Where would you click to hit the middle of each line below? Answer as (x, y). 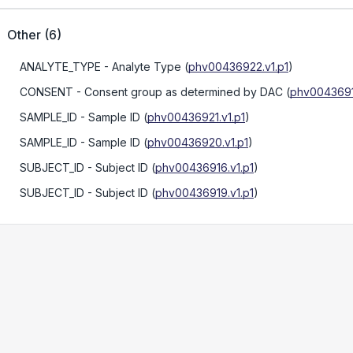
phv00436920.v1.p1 (198, 142)
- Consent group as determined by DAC (178, 92)
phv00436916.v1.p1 (204, 167)
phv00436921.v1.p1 (196, 117)
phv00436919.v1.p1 (204, 193)
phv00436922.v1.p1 (238, 67)
